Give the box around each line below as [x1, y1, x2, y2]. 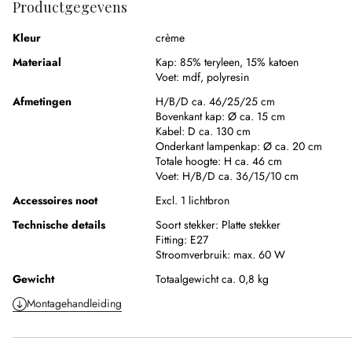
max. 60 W [233, 247, 285, 263]
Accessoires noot [13, 192, 97, 209]
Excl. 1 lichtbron [156, 192, 229, 209]
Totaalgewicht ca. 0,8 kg [156, 271, 269, 288]
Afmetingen [13, 93, 71, 110]
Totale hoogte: [156, 153, 224, 170]
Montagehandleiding [27, 295, 122, 312]
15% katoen [246, 54, 299, 71]
